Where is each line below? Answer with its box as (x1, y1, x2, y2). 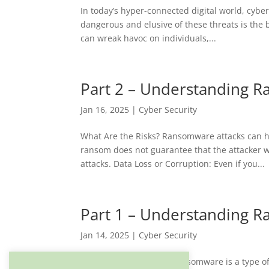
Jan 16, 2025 (80, 104, 130, 115)
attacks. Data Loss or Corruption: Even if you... (80, 158, 265, 169)
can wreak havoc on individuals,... (80, 32, 217, 44)
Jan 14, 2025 (80, 229, 130, 241)
